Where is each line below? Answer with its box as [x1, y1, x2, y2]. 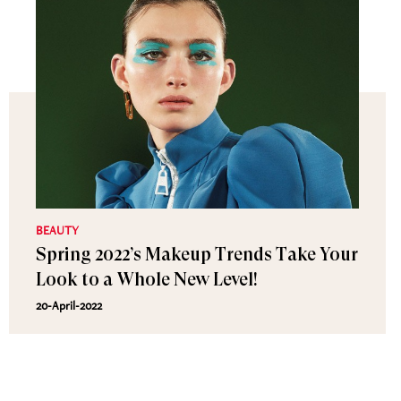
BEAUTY [36, 222, 79, 238]
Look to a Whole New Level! [36, 269, 258, 290]
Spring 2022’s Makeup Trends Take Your [36, 244, 358, 265]
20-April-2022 [36, 297, 102, 313]
